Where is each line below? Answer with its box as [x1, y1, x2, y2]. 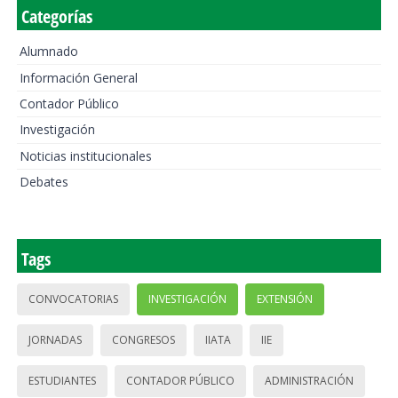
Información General [19, 68, 138, 86]
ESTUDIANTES [28, 373, 96, 389]
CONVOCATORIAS [28, 291, 118, 307]
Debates [19, 173, 68, 191]
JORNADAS [28, 332, 82, 348]
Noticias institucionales [19, 147, 152, 164]
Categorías [20, 4, 92, 28]
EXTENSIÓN [256, 291, 313, 307]
